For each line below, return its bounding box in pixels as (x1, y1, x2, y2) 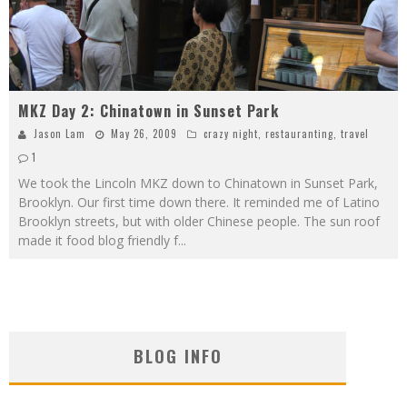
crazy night (203, 125, 258, 141)
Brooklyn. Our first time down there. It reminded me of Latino (18, 193, 380, 211)
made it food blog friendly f (18, 231, 178, 249)
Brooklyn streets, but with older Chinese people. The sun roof (18, 212, 380, 230)
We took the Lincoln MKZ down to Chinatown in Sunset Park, (18, 174, 378, 192)
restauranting (265, 125, 333, 141)
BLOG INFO (133, 343, 223, 368)
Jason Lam (34, 125, 85, 141)
